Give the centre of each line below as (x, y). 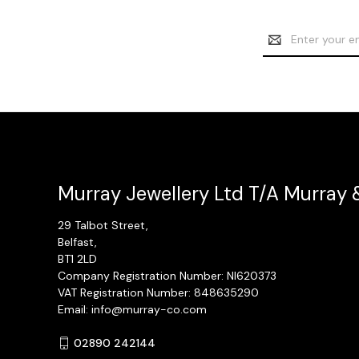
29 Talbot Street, (103, 225)
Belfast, (77, 242)
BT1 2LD (77, 258)
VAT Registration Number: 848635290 (158, 292)
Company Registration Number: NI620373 (167, 275)
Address (284, 48)
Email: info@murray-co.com (132, 309)
